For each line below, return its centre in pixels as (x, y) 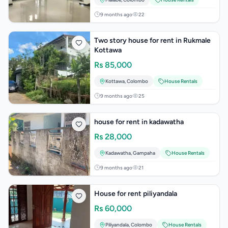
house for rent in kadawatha (139, 122)
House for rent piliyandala (136, 194)
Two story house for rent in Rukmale (152, 40)
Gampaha (144, 153)
